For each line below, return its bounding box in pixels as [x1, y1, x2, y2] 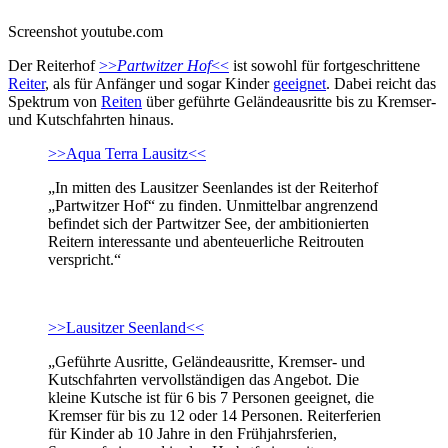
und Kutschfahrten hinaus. [8, 110, 174, 128]
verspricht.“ [48, 250, 121, 268]
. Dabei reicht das [326, 74, 436, 92]
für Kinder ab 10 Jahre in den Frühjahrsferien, [48, 424, 337, 442]
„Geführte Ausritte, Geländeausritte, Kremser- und [48, 352, 365, 370]
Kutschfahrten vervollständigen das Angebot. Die [48, 370, 359, 388]
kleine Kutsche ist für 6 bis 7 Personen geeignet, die [48, 388, 374, 406]
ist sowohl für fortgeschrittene [229, 56, 420, 74]
